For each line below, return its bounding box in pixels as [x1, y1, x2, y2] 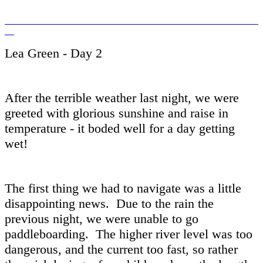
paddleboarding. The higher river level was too [5, 226, 252, 241]
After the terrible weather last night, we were [5, 90, 239, 105]
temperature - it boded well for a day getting [5, 120, 235, 136]
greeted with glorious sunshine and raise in [5, 105, 228, 120]
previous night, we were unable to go [5, 211, 198, 226]
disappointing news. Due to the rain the [5, 195, 214, 211]
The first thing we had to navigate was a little [5, 180, 241, 195]
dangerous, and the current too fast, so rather [5, 241, 238, 257]
